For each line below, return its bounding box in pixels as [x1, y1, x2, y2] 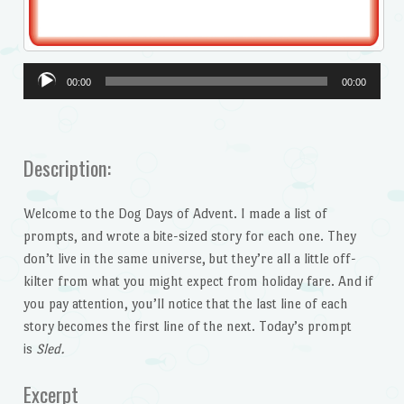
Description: [23, 151, 111, 183]
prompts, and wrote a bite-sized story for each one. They [23, 228, 356, 244]
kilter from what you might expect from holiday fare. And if [23, 273, 373, 289]
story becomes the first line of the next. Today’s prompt [23, 318, 352, 335]
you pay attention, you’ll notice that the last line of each [23, 296, 348, 312]
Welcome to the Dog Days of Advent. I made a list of [23, 206, 327, 222]
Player [22, 88, 60, 105]
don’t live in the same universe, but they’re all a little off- [23, 251, 356, 267]
